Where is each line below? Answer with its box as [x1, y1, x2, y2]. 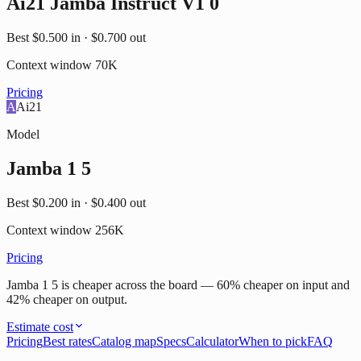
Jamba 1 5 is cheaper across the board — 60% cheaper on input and [6, 278, 350, 293]
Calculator [186, 334, 239, 349]
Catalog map [92, 334, 156, 349]
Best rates [43, 334, 92, 349]
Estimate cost [6, 320, 73, 334]
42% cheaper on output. [6, 293, 127, 307]
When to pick [239, 334, 307, 349]
